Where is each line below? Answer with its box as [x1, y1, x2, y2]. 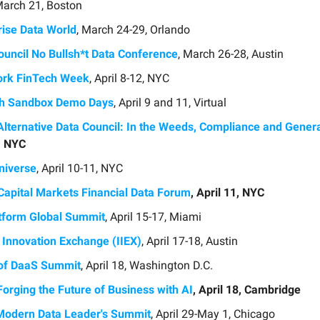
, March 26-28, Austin [178, 46, 284, 61]
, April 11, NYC [191, 185, 264, 199]
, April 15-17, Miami [105, 209, 201, 224]
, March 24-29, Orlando [76, 22, 190, 36]
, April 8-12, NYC [89, 71, 169, 85]
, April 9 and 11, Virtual [114, 95, 226, 109]
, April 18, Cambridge [193, 282, 301, 296]
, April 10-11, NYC [36, 161, 123, 175]
